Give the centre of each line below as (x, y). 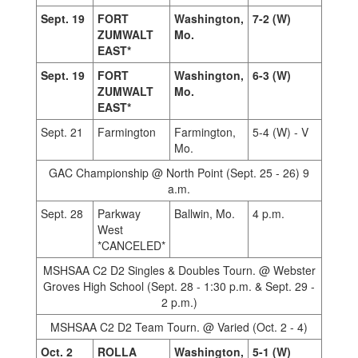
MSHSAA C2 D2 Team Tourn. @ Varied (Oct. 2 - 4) (179, 327)
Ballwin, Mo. (205, 213)
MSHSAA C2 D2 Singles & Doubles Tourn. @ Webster (179, 270)
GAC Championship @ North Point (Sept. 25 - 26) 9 (179, 173)
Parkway (119, 213)
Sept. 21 (62, 132)
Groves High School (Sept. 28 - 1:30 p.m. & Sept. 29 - (179, 286)
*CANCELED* (131, 245)
